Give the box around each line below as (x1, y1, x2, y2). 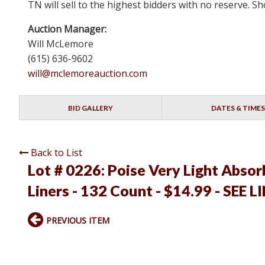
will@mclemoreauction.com (28, 67, 147, 80)
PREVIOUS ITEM (46, 215, 109, 227)
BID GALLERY (68, 104, 114, 113)
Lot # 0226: (28, 161, 108, 179)
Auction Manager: (28, 22, 106, 36)
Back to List (31, 146, 82, 160)
